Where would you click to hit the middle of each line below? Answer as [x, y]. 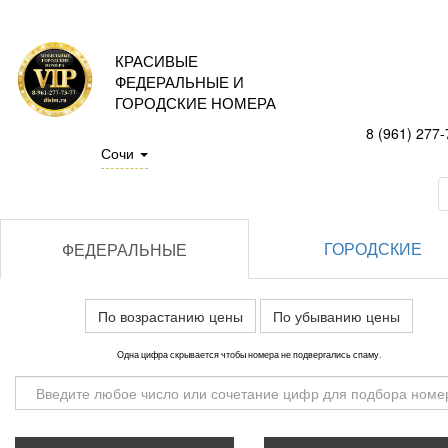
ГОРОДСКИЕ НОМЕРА [195, 102]
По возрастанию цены [170, 316]
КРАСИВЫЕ [156, 60]
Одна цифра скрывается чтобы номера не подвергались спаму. [248, 354]
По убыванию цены [336, 316]
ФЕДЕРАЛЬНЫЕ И [179, 81]
